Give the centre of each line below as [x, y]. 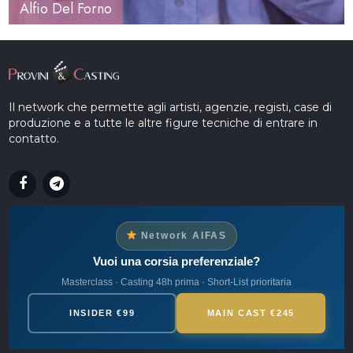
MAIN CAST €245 [251, 312]
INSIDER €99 [102, 312]
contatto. [34, 138]
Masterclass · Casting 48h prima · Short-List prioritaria [176, 282]
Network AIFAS [182, 235]
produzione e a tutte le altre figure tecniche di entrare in [163, 123]
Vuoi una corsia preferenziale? [176, 261]
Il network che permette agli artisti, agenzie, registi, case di [171, 107]
